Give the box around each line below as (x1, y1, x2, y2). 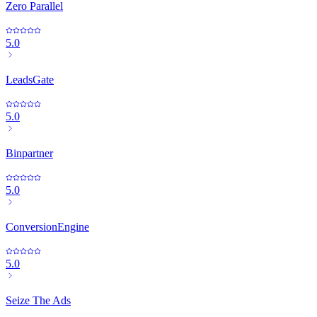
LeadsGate (6, 74, 54, 86)
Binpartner (6, 147, 53, 160)
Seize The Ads (6, 294, 71, 307)
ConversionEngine (6, 221, 89, 234)
